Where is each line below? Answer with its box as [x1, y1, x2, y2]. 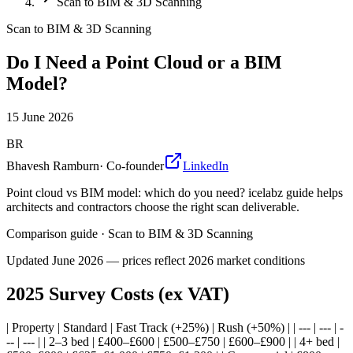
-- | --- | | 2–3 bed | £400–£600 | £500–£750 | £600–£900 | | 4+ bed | [6, 334, 340, 348]
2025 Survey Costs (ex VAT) [6, 283, 229, 304]
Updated [6, 253, 52, 267]
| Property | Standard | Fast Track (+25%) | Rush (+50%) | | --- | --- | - [6, 320, 344, 334]
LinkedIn [183, 158, 229, 173]
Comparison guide [6, 226, 98, 240]
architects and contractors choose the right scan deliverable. [6, 199, 299, 214]
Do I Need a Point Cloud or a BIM [6, 51, 282, 72]
